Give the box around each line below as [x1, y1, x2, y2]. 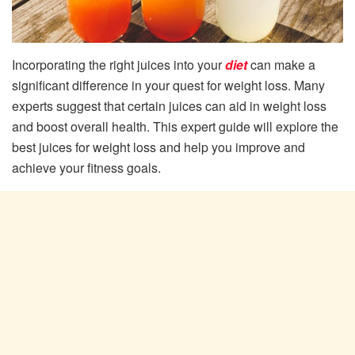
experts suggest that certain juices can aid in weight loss [12, 96, 326, 115]
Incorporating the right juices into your [12, 55, 225, 74]
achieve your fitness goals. [12, 158, 161, 177]
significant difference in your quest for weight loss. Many [12, 75, 325, 94]
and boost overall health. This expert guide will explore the [12, 116, 338, 136]
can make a [247, 55, 315, 74]
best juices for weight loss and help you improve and [12, 137, 305, 156]
